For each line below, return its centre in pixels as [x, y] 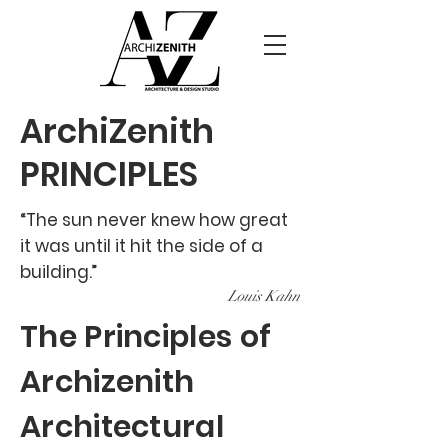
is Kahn [276, 296]
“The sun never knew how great [154, 220]
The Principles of [146, 337]
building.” [58, 272]
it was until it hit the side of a [141, 246]
